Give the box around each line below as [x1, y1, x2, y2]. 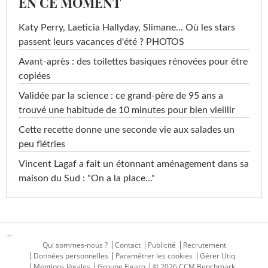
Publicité [147, 240, 176, 251]
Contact [114, 240, 141, 251]
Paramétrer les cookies [115, 251, 193, 261]
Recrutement [182, 240, 226, 251]
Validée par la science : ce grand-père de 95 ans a [19, 91, 223, 101]
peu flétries [19, 139, 65, 150]
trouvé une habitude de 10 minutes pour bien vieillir [19, 105, 235, 115]
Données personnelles [33, 251, 108, 261]
